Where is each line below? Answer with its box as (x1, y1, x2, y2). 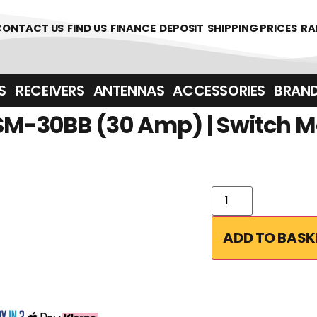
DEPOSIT (158, 20, 204, 35)
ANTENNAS (93, 81, 165, 100)
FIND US (67, 20, 107, 35)
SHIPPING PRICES (207, 20, 297, 35)
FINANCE (110, 20, 156, 35)
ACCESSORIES (173, 81, 265, 100)
